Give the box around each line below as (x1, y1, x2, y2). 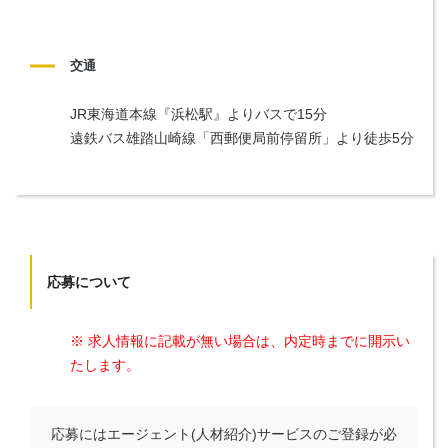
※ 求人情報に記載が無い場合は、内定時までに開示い (70, 332, 410, 349)
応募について (47, 273, 132, 290)
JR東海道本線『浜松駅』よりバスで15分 (70, 105, 327, 122)
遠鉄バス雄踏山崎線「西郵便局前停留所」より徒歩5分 (70, 129, 414, 146)
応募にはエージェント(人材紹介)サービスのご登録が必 (51, 425, 397, 442)
